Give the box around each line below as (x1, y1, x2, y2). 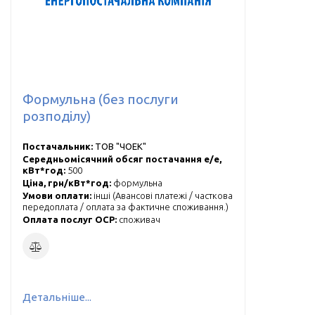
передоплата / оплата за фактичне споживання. (22, 201, 226, 212)
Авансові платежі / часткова (115, 190, 233, 200)
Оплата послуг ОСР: (22, 214, 119, 224)
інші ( (94, 190, 115, 200)
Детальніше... (22, 290, 91, 303)
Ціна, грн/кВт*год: (22, 177, 113, 188)
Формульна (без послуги (22, 91, 179, 107)
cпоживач (119, 214, 160, 224)
